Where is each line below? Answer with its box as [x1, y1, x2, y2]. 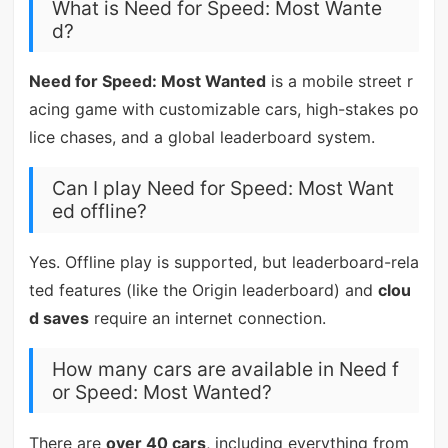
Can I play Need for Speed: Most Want [51, 176, 394, 201]
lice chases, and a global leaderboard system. [28, 127, 375, 148]
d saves [28, 308, 89, 329]
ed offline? [51, 199, 147, 224]
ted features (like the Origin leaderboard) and [28, 280, 378, 301]
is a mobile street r [265, 71, 413, 92]
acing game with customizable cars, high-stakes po [28, 99, 419, 120]
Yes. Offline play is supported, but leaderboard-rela [28, 252, 419, 273]
